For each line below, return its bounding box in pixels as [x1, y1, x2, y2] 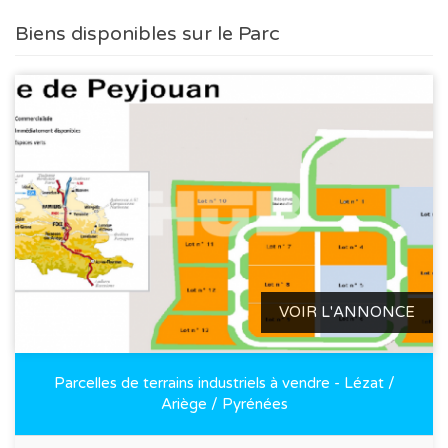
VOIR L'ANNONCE [279, 303, 415, 322]
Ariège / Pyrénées [160, 395, 288, 414]
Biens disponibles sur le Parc [15, 21, 280, 46]
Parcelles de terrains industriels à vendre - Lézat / [53, 374, 395, 393]
